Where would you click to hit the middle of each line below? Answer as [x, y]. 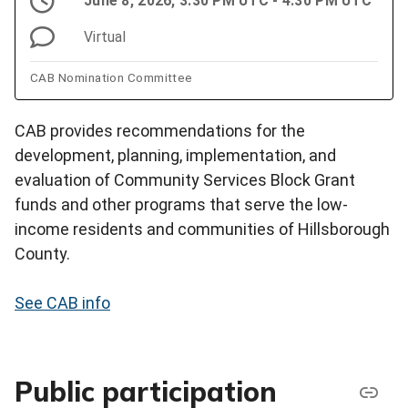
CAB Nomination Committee [112, 78]
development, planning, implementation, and [175, 155]
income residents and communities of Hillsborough [202, 229]
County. [42, 253]
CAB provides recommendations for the [160, 130]
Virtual [105, 36]
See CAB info [62, 302]
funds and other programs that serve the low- [181, 204]
